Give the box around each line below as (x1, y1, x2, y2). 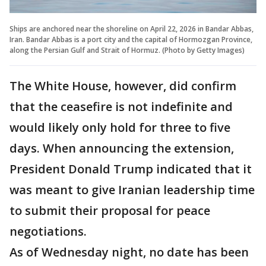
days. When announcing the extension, (9, 140, 234, 156)
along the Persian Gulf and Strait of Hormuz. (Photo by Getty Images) (9, 45, 245, 55)
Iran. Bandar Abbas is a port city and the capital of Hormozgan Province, (9, 34, 252, 45)
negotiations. (9, 223, 90, 239)
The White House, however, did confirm (9, 77, 236, 94)
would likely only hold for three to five (9, 119, 230, 135)
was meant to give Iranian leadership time (9, 181, 255, 198)
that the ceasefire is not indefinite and (9, 98, 233, 115)
